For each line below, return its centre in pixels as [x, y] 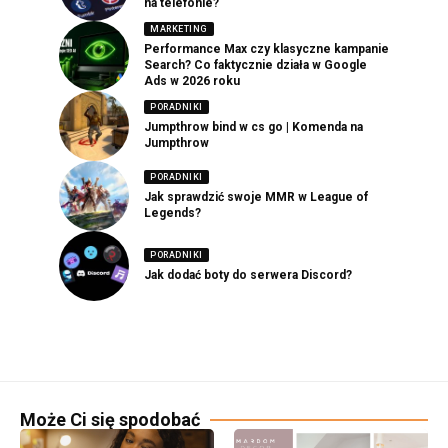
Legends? [172, 213]
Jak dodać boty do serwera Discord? [248, 275]
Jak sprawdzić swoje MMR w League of [256, 197]
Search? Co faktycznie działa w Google [255, 65]
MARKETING [179, 28]
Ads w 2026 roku [192, 81]
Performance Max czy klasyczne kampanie [266, 49]
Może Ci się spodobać [110, 419]
